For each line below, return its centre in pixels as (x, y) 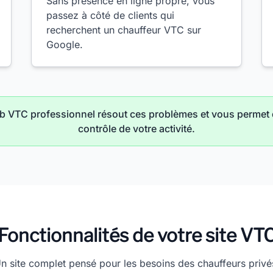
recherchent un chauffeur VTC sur (123, 30)
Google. (64, 44)
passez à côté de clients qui (110, 15)
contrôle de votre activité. (136, 129)
